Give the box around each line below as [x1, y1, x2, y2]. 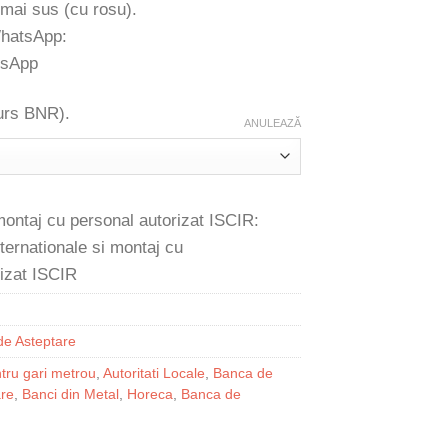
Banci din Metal [22, 387, 119, 403]
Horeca [127, 387, 173, 403]
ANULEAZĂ [244, 117, 301, 130]
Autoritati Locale [103, 366, 205, 382]
